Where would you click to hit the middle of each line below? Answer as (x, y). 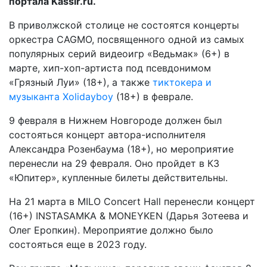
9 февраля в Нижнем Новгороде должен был (115, 120)
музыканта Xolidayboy (61, 97)
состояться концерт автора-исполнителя (107, 135)
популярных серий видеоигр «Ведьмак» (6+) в (119, 54)
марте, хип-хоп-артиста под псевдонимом (110, 68)
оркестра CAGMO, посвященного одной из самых (127, 39)
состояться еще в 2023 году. (78, 244)
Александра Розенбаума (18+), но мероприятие (121, 149)
